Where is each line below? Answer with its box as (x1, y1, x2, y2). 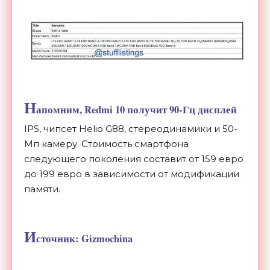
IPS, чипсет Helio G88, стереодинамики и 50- (24, 122, 237, 134)
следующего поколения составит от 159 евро (24, 152, 243, 165)
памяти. (24, 183, 60, 195)
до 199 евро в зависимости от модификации (24, 168, 239, 180)
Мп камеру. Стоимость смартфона (24, 137, 189, 149)
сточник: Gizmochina (36, 231, 133, 246)
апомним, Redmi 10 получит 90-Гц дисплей (36, 102, 237, 117)
